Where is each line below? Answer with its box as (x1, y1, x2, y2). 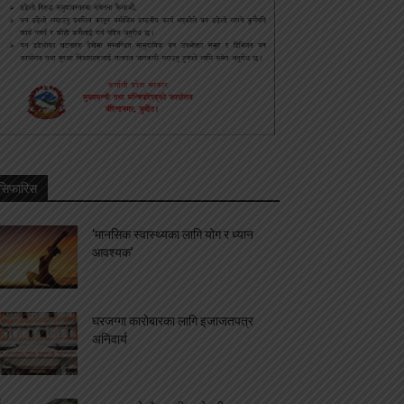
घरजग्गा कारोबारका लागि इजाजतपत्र (92, 314, 253, 329)
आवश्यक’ (92, 245, 133, 261)
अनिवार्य (92, 332, 127, 347)
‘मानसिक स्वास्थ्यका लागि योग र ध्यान (92, 227, 253, 243)
